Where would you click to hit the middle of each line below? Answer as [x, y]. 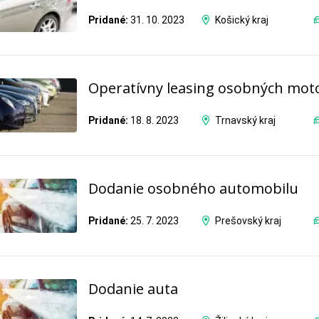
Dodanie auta [133, 288]
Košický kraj [241, 20]
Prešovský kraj [248, 221]
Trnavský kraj [245, 121]
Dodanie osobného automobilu [193, 188]
